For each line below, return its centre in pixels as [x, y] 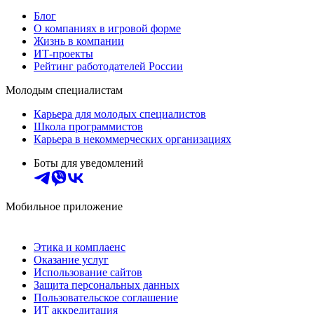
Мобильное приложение [64, 206]
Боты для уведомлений [89, 163]
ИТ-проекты [63, 53]
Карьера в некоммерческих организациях [132, 139]
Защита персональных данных [107, 285]
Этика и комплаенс [80, 247]
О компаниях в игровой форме [107, 28]
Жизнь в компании [79, 41]
